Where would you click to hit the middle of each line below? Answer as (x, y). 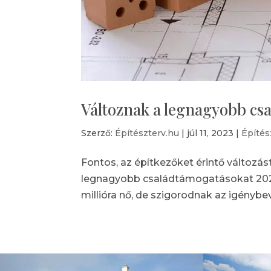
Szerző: (98, 133)
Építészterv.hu (147, 133)
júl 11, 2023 (211, 133)
